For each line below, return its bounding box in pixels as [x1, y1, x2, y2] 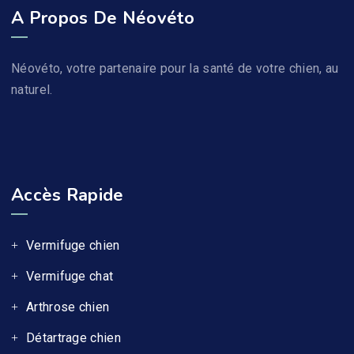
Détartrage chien [26, 330, 121, 346]
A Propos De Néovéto [11, 6, 195, 31]
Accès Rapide [11, 183, 124, 208]
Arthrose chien [26, 299, 110, 315]
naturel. [11, 82, 53, 98]
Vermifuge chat [26, 269, 114, 284]
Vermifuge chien [26, 238, 120, 254]
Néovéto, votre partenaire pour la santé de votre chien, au [11, 61, 339, 77]
